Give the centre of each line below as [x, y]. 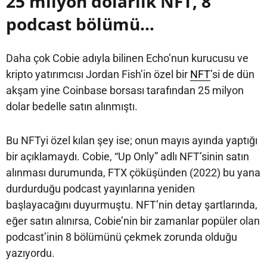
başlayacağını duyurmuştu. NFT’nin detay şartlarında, [132, 205]
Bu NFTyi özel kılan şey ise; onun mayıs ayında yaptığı [132, 141]
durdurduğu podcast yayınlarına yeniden [100, 189]
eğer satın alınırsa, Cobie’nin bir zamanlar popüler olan [133, 221]
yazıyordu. [30, 253]
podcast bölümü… [80, 24]
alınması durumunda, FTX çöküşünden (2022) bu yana [133, 173]
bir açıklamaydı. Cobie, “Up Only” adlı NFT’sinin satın [128, 157]
